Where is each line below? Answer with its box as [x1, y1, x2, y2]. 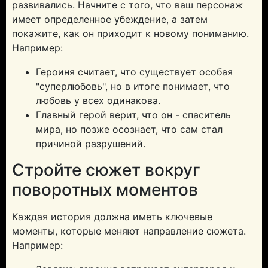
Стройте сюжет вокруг [12, 160, 200, 180]
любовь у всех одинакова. [36, 95, 160, 106]
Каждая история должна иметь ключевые [12, 211, 212, 223]
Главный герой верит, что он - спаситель [36, 109, 231, 121]
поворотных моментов [12, 179, 198, 200]
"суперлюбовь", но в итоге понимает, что [36, 80, 230, 92]
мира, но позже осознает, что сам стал [36, 123, 223, 135]
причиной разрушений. [36, 138, 145, 150]
